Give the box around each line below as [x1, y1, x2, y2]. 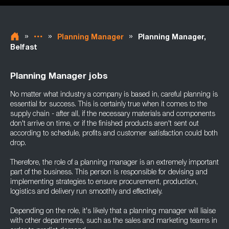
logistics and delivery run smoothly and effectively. [10, 189, 163, 196]
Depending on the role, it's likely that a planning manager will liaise [10, 208, 216, 215]
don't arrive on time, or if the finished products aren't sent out [10, 121, 199, 128]
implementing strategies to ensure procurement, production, [10, 179, 198, 186]
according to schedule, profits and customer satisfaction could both [10, 130, 218, 138]
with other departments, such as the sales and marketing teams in [10, 218, 217, 225]
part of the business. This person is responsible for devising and [10, 169, 208, 176]
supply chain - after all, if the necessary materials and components [10, 111, 215, 118]
